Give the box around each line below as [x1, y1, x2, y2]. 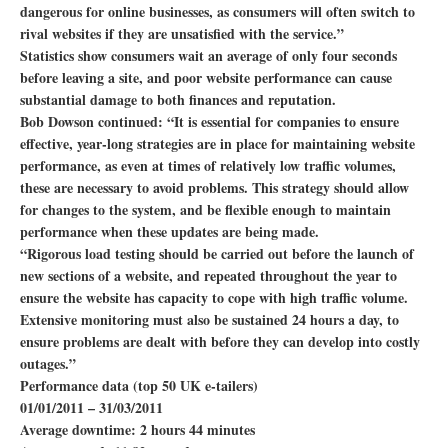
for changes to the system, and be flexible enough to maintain [20, 199, 391, 220]
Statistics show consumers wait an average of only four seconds [20, 45, 397, 66]
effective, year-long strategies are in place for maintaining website [20, 133, 415, 154]
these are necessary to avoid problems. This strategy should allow [20, 177, 409, 198]
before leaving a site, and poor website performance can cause [20, 67, 392, 88]
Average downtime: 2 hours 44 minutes [20, 419, 255, 440]
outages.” [20, 353, 76, 374]
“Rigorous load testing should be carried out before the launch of [20, 243, 414, 264]
